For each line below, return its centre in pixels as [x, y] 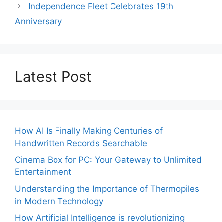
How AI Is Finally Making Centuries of [89, 131]
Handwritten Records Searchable [81, 143]
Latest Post [53, 76]
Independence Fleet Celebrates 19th [101, 6]
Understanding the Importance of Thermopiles [107, 189]
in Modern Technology [59, 201]
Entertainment [43, 172]
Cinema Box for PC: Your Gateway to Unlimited [108, 160]
